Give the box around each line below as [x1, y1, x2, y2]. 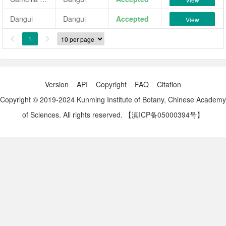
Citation [157, 79, 181, 89]
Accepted [116, 14, 149, 24]
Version [45, 79, 69, 89]
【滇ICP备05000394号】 [125, 109, 204, 120]
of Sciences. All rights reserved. [22, 109, 123, 120]
